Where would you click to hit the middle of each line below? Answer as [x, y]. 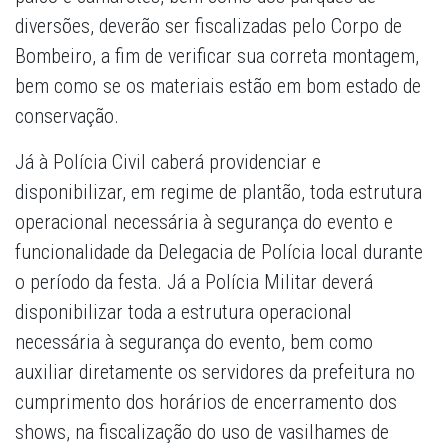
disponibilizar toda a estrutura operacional [183, 312]
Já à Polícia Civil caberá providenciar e [168, 162]
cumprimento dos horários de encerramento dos [206, 402]
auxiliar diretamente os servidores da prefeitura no [215, 372]
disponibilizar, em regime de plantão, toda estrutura [218, 192]
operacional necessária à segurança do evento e [204, 222]
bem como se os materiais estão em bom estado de [218, 86]
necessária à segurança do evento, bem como [194, 342]
